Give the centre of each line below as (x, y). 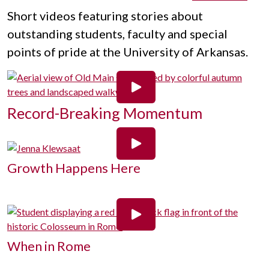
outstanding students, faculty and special (117, 34)
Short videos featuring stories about (105, 16)
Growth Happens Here (74, 168)
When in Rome (49, 246)
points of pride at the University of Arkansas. (128, 52)
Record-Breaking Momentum (105, 113)
